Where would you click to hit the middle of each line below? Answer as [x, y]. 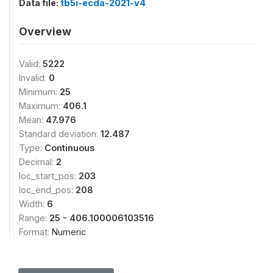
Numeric [69, 232]
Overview [45, 31]
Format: [35, 232]
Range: [34, 218]
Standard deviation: [60, 133]
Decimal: [37, 161]
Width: [33, 204]
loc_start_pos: [49, 175]
